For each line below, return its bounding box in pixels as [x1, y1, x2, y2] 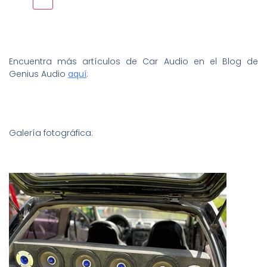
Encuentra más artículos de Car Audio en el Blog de [9, 55, 258, 68]
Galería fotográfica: [9, 126, 93, 139]
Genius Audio [9, 68, 68, 80]
